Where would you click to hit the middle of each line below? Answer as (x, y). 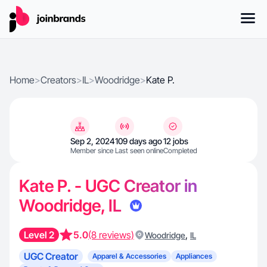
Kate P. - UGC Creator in (108, 186)
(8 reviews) (111, 235)
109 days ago (138, 141)
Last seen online (139, 150)
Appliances (194, 256)
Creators (58, 80)
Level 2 (39, 235)
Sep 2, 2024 (92, 141)
